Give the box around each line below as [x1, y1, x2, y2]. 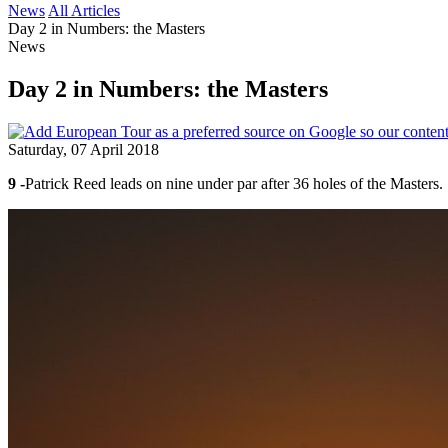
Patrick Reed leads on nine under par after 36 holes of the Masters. [25, 174, 443, 192]
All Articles [48, 2, 120, 19]
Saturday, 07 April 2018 [8, 140, 159, 158]
